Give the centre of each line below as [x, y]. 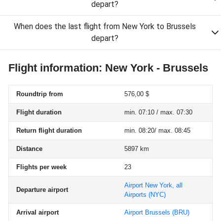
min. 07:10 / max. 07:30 [158, 112]
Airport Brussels [147, 212]
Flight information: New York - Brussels [108, 68]
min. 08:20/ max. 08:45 [157, 130]
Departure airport [42, 190]
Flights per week [41, 167]
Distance [29, 149]
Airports [135, 195]
